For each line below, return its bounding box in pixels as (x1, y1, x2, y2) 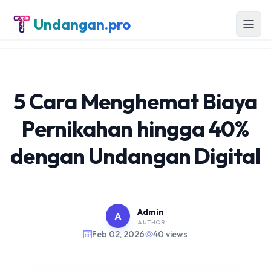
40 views (153, 229, 188, 240)
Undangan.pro (34, 15, 131, 33)
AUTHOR (137, 218, 165, 226)
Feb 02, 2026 (92, 229, 145, 240)
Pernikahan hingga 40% (22, 115, 249, 142)
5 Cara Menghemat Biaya (13, 88, 258, 115)
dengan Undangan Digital (10, 142, 261, 169)
